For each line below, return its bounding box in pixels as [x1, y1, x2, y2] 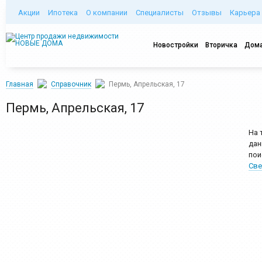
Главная [6, 80, 33, 88]
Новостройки [153, 41, 198, 49]
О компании [86, 8, 127, 17]
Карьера [230, 8, 260, 17]
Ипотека [48, 8, 78, 17]
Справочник [51, 80, 91, 88]
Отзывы [192, 8, 222, 17]
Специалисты [136, 8, 184, 17]
